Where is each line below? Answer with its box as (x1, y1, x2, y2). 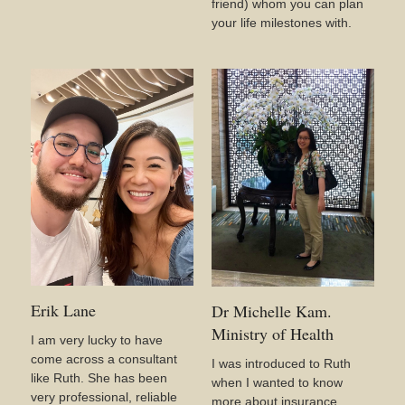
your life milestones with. (212, 15, 352, 30)
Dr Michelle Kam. (212, 300, 332, 322)
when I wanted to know (212, 375, 343, 390)
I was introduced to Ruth (212, 356, 351, 371)
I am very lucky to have (31, 333, 163, 347)
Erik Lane (31, 299, 96, 321)
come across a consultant (31, 352, 177, 366)
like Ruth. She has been (31, 371, 167, 385)
